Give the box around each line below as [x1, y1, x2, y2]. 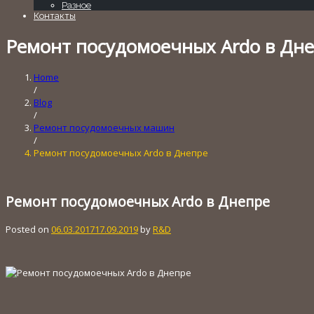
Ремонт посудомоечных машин [34, 121, 175, 135]
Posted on [6, 222, 51, 235]
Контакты [34, 11, 76, 22]
